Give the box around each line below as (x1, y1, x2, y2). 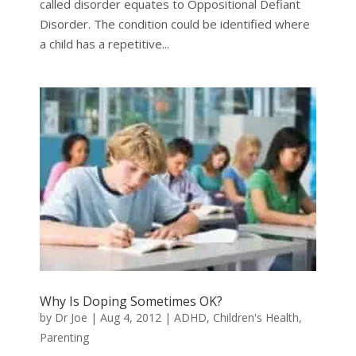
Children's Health (212, 309, 299, 325)
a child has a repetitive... (39, 35, 169, 52)
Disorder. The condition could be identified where (39, 15, 310, 32)
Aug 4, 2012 (99, 309, 161, 325)
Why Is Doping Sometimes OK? (39, 292, 222, 310)
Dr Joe (54, 309, 87, 325)
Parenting (39, 329, 89, 345)
